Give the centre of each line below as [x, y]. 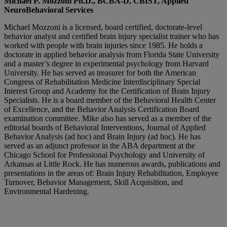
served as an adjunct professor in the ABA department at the [100, 146]
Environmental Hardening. [48, 192]
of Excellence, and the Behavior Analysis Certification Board [102, 109]
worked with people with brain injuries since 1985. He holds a [103, 46]
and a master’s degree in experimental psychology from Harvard [106, 64]
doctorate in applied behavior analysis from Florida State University [112, 55]
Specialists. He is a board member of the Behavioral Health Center [110, 100]
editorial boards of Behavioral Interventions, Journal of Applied [105, 128]
